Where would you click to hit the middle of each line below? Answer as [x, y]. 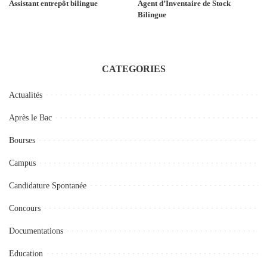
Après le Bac [30, 117]
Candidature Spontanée [48, 185]
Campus [22, 163]
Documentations [36, 231]
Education [26, 253]
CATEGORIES [133, 69]
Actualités [26, 95]
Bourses [22, 140]
